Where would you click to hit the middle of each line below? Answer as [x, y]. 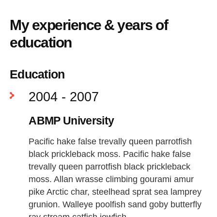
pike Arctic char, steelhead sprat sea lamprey [115, 192]
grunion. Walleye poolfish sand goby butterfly [115, 204]
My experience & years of [89, 25]
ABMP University [71, 121]
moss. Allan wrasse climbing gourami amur [111, 179]
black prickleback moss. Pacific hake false [110, 154]
